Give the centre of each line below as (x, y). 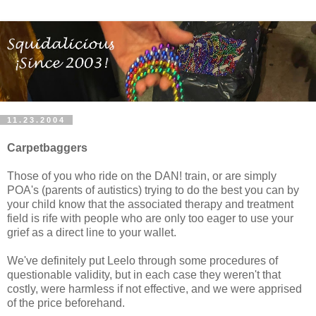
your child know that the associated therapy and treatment (150, 205)
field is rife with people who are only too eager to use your (150, 219)
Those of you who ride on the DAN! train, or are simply (142, 176)
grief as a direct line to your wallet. (92, 233)
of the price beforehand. (66, 303)
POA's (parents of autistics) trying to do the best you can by (153, 190)
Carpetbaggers (47, 148)
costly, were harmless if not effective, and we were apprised (154, 289)
